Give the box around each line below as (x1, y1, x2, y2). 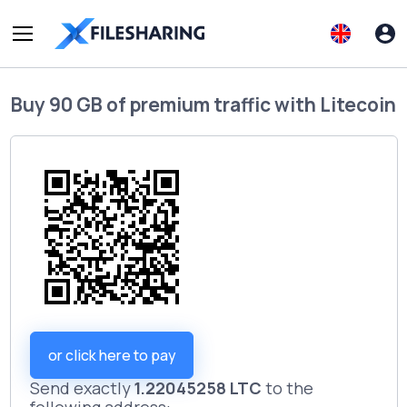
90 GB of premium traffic (49, 92, 271, 117)
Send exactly (29, 377, 134, 399)
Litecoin (320, 92, 396, 117)
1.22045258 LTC (133, 377, 265, 399)
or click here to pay (47, 345, 175, 365)
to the (264, 377, 313, 399)
